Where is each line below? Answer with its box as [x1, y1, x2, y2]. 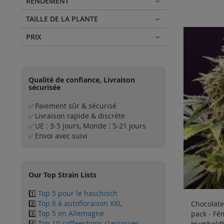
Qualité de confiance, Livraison [28, 74, 135, 84]
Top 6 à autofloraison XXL [38, 198, 121, 208]
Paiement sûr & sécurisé [35, 100, 116, 110]
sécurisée [28, 82, 60, 92]
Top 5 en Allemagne [38, 208, 104, 218]
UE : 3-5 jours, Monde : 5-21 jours [35, 120, 146, 130]
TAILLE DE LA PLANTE [26, 13, 98, 23]
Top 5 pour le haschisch [38, 188, 117, 198]
